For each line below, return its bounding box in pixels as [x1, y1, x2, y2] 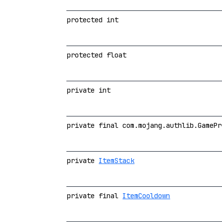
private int [67, 85, 111, 95]
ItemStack [99, 156, 135, 165]
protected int [67, 15, 119, 24]
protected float [67, 50, 127, 59]
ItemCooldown [122, 191, 170, 200]
